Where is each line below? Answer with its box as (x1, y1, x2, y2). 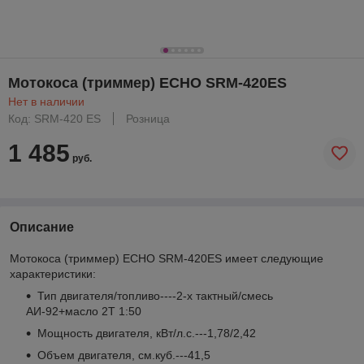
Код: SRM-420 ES (8, 111, 101, 125)
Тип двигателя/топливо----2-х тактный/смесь (37, 288, 273, 302)
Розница (126, 111, 170, 125)
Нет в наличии (8, 94, 84, 108)
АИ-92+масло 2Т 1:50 (26, 304, 141, 318)
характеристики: (10, 266, 96, 280)
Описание (10, 219, 74, 234)
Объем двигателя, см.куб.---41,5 (37, 348, 210, 362)
